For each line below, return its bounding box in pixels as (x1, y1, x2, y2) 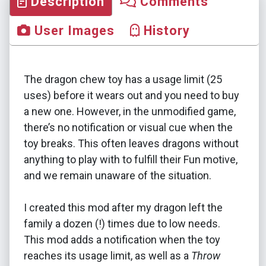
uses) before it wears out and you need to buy (24, 88, 239, 102)
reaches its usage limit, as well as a (24, 249, 191, 262)
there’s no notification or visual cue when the (24, 121, 233, 134)
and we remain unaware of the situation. (24, 169, 211, 182)
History (140, 23, 190, 38)
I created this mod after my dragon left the (24, 201, 223, 214)
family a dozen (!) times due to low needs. (24, 217, 220, 230)
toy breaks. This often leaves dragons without (24, 137, 239, 150)
